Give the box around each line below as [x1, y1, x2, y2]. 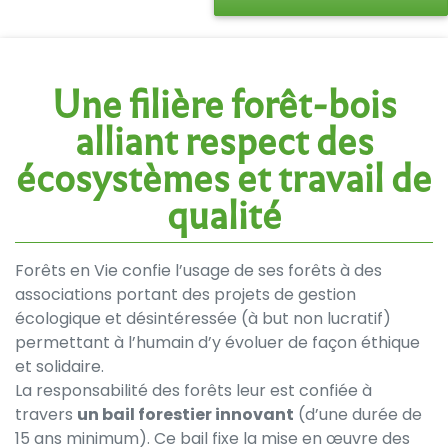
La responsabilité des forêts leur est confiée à [15, 378, 372, 402]
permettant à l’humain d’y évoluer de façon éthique [15, 330, 420, 354]
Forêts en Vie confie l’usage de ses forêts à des [15, 258, 382, 282]
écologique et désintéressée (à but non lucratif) [15, 306, 391, 330]
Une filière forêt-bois [51, 74, 397, 134]
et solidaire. [15, 354, 104, 378]
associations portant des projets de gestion [15, 282, 356, 306]
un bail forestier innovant [77, 402, 294, 426]
